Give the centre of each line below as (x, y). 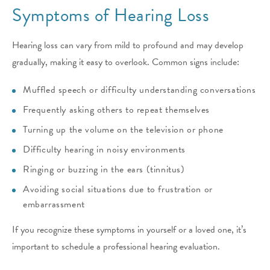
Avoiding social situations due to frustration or (118, 190)
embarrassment (54, 205)
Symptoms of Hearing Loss (111, 15)
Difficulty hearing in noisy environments (104, 150)
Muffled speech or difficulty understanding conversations (140, 90)
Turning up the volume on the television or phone (123, 130)
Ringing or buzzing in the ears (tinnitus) (104, 170)
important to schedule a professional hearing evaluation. (116, 247)
